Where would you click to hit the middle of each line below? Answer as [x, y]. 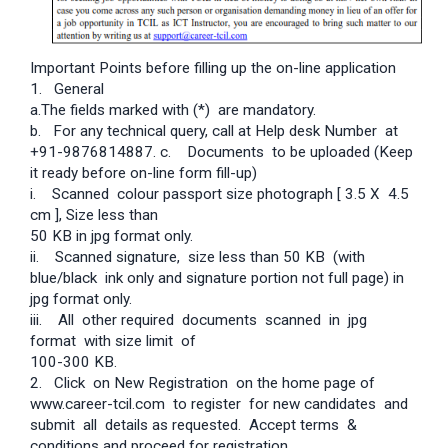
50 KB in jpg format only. [111, 236]
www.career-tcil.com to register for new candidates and [219, 404]
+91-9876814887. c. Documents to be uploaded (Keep [221, 152]
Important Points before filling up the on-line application [213, 68]
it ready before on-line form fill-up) [143, 173]
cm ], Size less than [94, 215]
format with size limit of [113, 341]
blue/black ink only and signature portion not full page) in [217, 278]
